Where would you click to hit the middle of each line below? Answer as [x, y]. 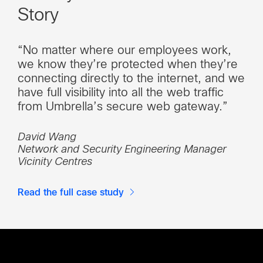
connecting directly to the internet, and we [131, 78]
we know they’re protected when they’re [128, 64]
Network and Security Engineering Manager [122, 149]
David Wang [47, 136]
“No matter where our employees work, [124, 50]
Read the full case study [71, 192]
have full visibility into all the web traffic [121, 92]
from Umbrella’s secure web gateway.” [123, 106]
